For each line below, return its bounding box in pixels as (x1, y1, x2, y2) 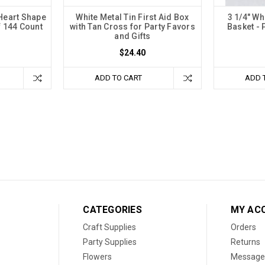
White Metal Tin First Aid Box (76, 12, 189, 22)
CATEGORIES (83, 204, 142, 216)
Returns (230, 237, 260, 247)
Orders (230, 222, 256, 232)
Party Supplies (83, 237, 137, 247)
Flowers (83, 252, 112, 262)
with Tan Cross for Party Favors (70, 22, 195, 32)
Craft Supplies (83, 222, 137, 232)
